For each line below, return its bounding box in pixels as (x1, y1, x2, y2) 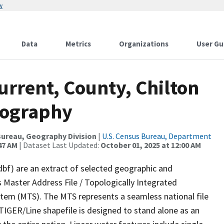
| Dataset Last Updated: (17, 140, 100, 150)
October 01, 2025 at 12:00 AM (100, 140, 201, 150)
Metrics (65, 39, 91, 48)
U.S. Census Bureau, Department (102, 131, 211, 141)
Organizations (119, 39, 168, 48)
